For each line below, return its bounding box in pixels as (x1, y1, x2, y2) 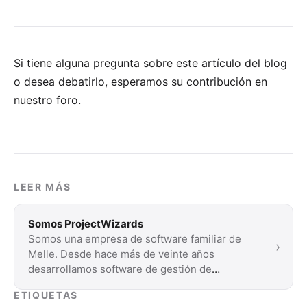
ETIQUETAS (14, 288, 79, 301)
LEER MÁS (14, 180, 71, 193)
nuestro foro (14, 93, 78, 107)
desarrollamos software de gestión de (28, 262, 212, 275)
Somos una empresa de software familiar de (28, 232, 241, 245)
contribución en (186, 74, 267, 88)
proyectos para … (28, 277, 112, 291)
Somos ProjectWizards (28, 217, 143, 230)
